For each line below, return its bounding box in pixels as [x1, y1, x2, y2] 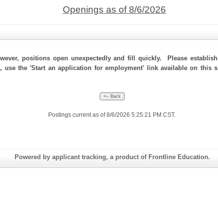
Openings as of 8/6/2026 [63, 4, 166, 15]
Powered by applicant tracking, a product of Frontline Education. [15, 153, 210, 161]
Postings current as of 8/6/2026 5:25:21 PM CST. [48, 111, 176, 118]
